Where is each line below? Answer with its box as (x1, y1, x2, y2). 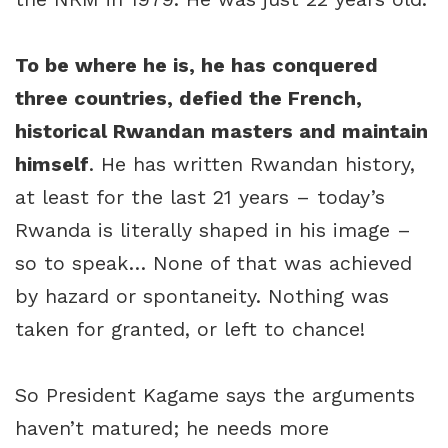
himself (15, 153, 89, 176)
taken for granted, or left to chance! (15, 318, 365, 341)
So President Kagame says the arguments (15, 384, 415, 407)
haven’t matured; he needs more (15, 417, 329, 440)
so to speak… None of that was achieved (15, 252, 412, 275)
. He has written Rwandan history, (89, 153, 415, 176)
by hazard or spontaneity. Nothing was (15, 285, 389, 308)
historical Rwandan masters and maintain (15, 120, 428, 143)
